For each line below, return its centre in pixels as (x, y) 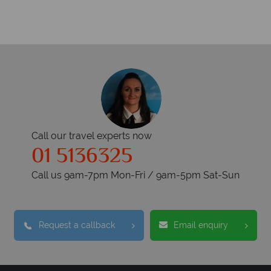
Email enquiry (201, 225)
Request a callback (77, 225)
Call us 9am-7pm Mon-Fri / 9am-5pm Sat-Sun (135, 175)
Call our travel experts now (92, 136)
